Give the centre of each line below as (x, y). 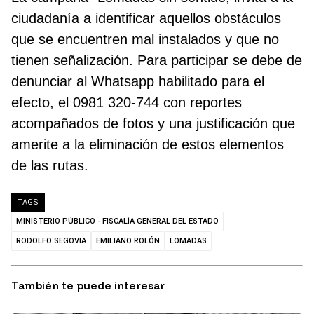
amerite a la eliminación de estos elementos (148, 144)
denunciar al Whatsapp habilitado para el (138, 81)
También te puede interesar (88, 285)
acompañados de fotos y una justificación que (153, 123)
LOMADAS (188, 240)
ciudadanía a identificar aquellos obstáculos (146, 18)
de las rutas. (50, 165)
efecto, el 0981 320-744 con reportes (127, 102)
